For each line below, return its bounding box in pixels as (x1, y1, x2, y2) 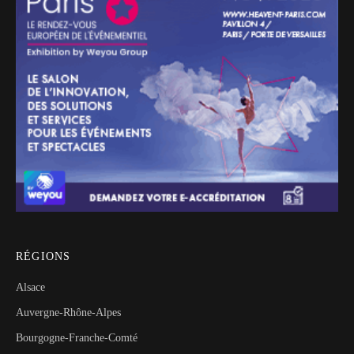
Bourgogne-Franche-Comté (16, 332, 137, 344)
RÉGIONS (16, 250, 71, 262)
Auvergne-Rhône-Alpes (16, 307, 121, 318)
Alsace (16, 281, 45, 293)
